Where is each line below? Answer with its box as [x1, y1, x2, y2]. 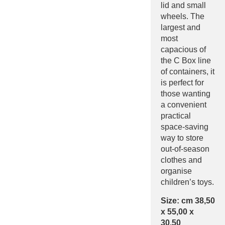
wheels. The [161, 12, 204, 21]
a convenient [161, 100, 206, 109]
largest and [161, 23, 200, 32]
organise [161, 166, 192, 175]
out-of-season [161, 144, 209, 153]
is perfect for [161, 78, 204, 87]
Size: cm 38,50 [161, 196, 215, 205]
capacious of [161, 45, 206, 54]
